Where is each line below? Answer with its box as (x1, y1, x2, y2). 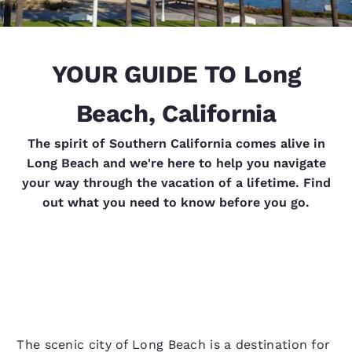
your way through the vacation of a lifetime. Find (21, 175, 331, 190)
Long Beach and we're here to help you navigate (26, 156, 326, 170)
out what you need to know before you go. (42, 195, 310, 210)
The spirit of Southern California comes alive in (27, 136, 325, 151)
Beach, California (75, 99, 277, 128)
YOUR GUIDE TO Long (51, 60, 301, 89)
